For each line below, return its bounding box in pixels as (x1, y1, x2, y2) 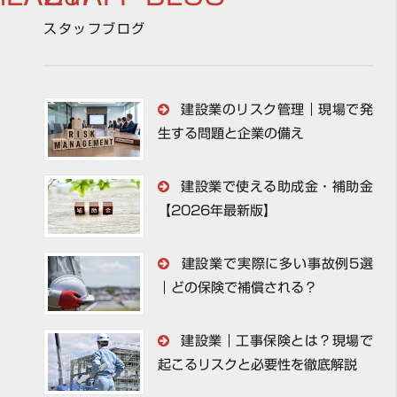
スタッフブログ (43, 22, 146, 35)
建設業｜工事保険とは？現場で (175, 334, 373, 348)
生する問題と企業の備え (158, 126, 305, 140)
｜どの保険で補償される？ (158, 281, 318, 295)
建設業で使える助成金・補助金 (175, 179, 373, 193)
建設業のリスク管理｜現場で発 (175, 102, 373, 116)
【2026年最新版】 (158, 203, 277, 217)
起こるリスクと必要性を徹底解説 (158, 358, 358, 372)
